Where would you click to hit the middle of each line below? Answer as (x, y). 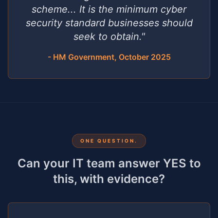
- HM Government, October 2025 (109, 57)
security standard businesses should (109, 23)
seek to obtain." (109, 36)
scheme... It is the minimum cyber (109, 9)
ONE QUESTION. (109, 141)
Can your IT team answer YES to (109, 163)
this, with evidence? (109, 179)
